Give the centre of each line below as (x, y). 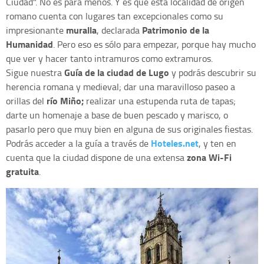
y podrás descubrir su (213, 72)
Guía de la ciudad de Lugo (117, 72)
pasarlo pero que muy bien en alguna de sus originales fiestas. (129, 129)
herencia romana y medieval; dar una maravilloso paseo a (121, 86)
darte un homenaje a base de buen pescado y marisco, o (117, 115)
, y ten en (217, 143)
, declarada (118, 30)
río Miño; (66, 100)
